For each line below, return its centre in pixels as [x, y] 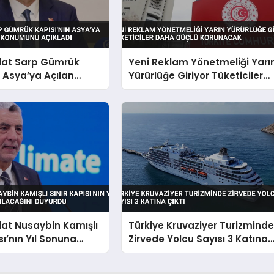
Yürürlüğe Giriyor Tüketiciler [196, 75]
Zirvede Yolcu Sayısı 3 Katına [198, 239]
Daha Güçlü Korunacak [185, 89]
